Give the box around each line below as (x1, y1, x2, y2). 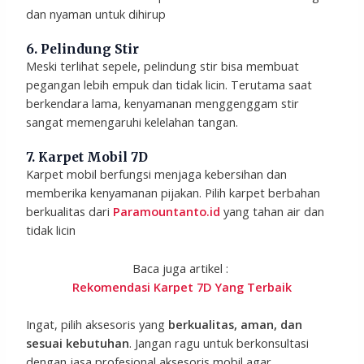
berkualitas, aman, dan (168, 315, 303, 332)
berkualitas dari (26, 203, 114, 220)
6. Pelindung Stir (26, 41, 140, 57)
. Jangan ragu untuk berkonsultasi (129, 334, 310, 351)
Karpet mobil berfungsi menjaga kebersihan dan (26, 166, 288, 183)
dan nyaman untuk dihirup (26, 5, 167, 22)
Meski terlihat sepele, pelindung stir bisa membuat (26, 57, 300, 74)
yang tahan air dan (220, 203, 325, 220)
